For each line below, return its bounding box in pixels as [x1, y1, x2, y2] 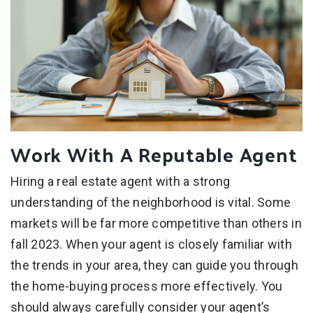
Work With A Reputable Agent [10, 136, 298, 172]
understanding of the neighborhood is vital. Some [10, 194, 291, 210]
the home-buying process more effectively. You [10, 278, 283, 293]
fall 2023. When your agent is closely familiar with [10, 236, 292, 252]
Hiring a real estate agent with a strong [10, 173, 230, 189]
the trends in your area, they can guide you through [10, 257, 298, 272]
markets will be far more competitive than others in [10, 215, 302, 231]
